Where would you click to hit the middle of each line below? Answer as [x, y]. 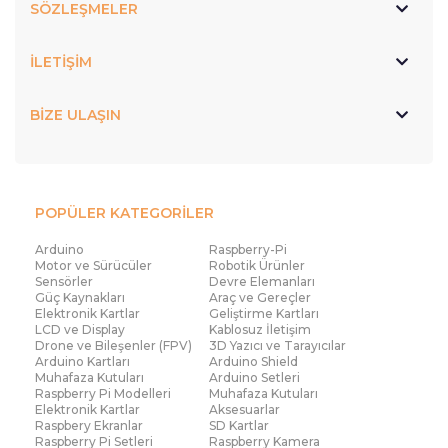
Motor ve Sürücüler [93, 265]
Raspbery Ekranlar [89, 425]
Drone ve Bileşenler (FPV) [113, 345]
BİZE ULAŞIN [75, 114]
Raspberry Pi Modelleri [103, 393]
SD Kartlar [239, 425]
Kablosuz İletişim [260, 329]
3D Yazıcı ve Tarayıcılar [277, 345]
